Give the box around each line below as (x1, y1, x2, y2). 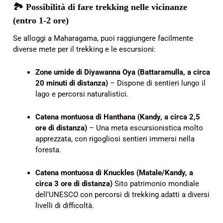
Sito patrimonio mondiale (112, 179, 199, 189)
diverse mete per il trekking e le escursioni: (13, 45, 156, 54)
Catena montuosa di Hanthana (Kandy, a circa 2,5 (35, 112, 200, 122)
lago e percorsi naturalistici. (35, 90, 128, 99)
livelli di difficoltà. (35, 201, 94, 211)
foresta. (35, 145, 61, 155)
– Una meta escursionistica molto (87, 123, 203, 133)
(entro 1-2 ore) (13, 15, 69, 25)
